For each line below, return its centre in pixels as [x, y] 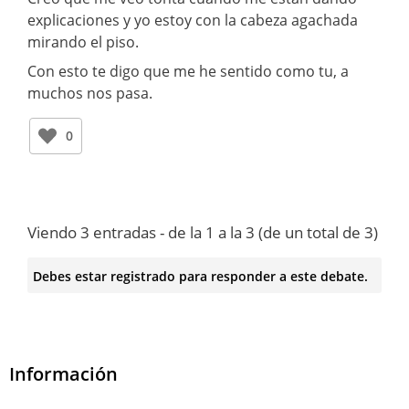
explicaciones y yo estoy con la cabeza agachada [193, 20]
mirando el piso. [83, 42]
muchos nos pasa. [90, 93]
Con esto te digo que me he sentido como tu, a [188, 71]
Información [63, 374]
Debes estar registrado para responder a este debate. [200, 276]
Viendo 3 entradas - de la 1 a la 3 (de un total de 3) [203, 232]
